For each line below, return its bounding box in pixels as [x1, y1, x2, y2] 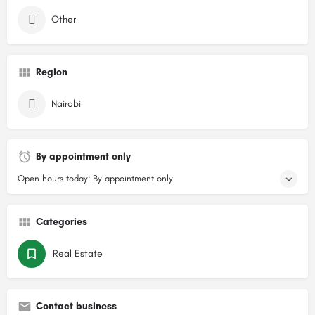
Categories [36, 216, 87, 228]
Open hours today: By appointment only [18, 173, 173, 184]
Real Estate [53, 247, 103, 259]
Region [36, 66, 67, 78]
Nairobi [51, 98, 81, 110]
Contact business [36, 300, 117, 312]
